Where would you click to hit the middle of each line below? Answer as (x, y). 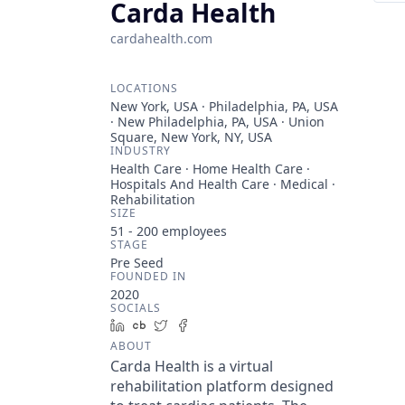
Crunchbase (189, 325)
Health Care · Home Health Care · (210, 169)
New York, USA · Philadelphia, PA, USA (224, 106)
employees (193, 231)
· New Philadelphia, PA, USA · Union (217, 122)
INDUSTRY (141, 151)
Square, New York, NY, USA (191, 137)
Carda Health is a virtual (192, 366)
